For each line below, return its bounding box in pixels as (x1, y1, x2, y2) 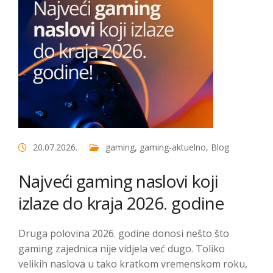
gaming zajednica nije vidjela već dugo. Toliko (18, 242, 225, 255)
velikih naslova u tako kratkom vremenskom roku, (18, 257, 247, 271)
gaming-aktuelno (140, 141, 206, 153)
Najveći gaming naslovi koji (18, 169, 219, 193)
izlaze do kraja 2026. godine (18, 191, 224, 214)
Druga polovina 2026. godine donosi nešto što (18, 227, 229, 240)
